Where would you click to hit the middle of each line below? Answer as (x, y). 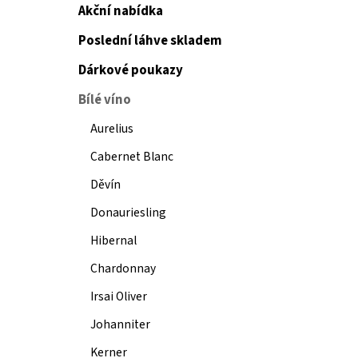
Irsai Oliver (119, 296)
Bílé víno (105, 99)
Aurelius (112, 128)
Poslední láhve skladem (150, 40)
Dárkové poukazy (131, 70)
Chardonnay (123, 268)
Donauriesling (128, 212)
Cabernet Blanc (132, 156)
